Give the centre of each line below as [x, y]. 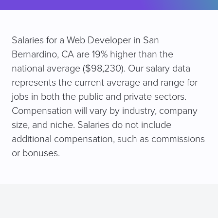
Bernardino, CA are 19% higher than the [92, 55]
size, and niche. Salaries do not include [91, 125]
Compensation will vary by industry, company [105, 111]
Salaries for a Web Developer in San [85, 41]
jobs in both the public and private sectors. [99, 97]
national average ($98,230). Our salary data [101, 69]
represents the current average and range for [105, 83]
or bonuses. [36, 154]
